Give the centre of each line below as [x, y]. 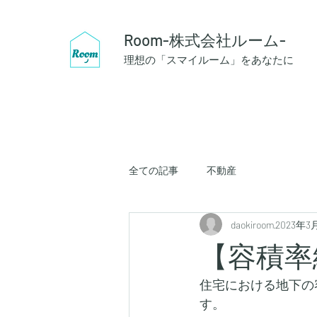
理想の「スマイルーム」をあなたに [209, 60]
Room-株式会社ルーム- [205, 40]
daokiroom [253, 224]
